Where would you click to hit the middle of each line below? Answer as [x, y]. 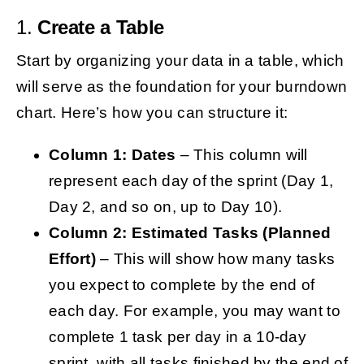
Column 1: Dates [112, 154]
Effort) [72, 258]
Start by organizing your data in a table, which [180, 60]
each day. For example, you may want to [194, 310]
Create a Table [100, 27]
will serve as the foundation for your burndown [182, 86]
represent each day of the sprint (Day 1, [191, 180]
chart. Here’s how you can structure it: [152, 112]
